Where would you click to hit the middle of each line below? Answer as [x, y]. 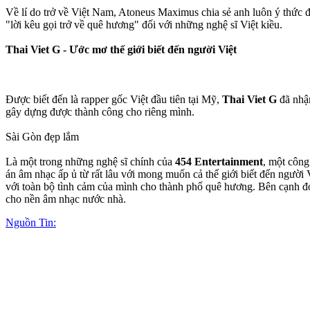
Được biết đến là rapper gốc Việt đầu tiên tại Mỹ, [114, 99]
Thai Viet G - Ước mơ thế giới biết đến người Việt [121, 49]
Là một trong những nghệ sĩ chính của [90, 161]
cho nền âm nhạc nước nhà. [66, 199]
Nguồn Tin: [31, 222]
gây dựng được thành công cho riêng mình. [100, 111]
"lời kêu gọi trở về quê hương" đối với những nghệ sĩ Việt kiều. [144, 24]
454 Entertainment [219, 161]
